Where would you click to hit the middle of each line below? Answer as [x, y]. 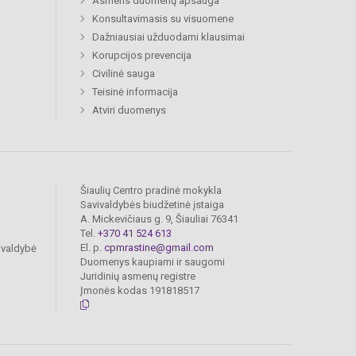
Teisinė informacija [135, 92]
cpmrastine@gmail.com [159, 248]
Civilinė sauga [124, 74]
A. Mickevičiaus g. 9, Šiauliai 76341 [159, 219]
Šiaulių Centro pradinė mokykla [151, 191]
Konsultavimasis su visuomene [163, 19]
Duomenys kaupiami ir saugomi [153, 262]
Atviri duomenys [129, 110]
